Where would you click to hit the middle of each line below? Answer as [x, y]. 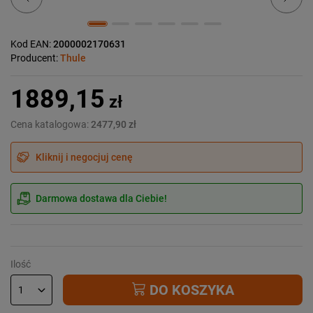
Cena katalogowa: [51, 124]
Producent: [35, 58]
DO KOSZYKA [190, 290]
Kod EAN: [32, 44]
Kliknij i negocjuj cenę [84, 157]
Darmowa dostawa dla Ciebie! [101, 198]
